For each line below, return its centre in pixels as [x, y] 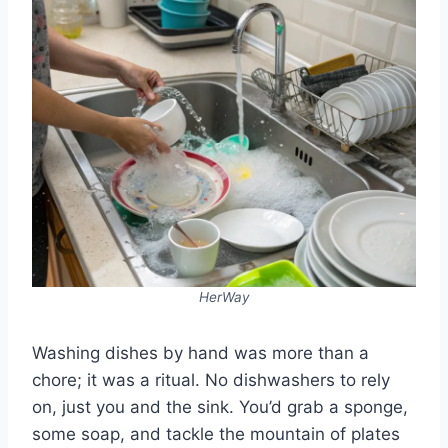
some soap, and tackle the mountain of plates [216, 434]
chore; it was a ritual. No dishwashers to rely [211, 380]
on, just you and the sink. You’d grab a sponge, [220, 407]
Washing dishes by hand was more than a [200, 353]
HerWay [224, 297]
